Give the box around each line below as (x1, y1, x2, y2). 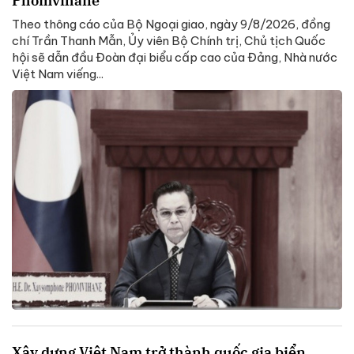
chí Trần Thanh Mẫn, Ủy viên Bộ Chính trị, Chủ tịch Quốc (12, 32, 326, 48)
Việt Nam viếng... (12, 66, 104, 81)
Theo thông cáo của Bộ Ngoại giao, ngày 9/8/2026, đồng (12, 16, 330, 32)
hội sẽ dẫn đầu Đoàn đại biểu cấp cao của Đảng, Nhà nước (12, 49, 337, 65)
